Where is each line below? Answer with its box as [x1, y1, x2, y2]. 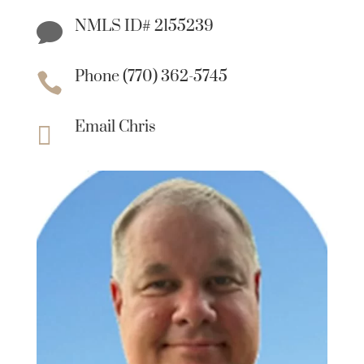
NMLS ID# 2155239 [74, 15, 214, 37]
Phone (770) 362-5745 [74, 66, 227, 87]
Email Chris [74, 116, 156, 137]
